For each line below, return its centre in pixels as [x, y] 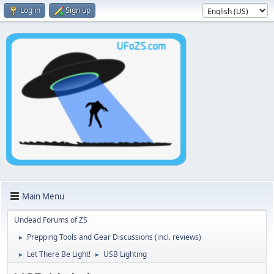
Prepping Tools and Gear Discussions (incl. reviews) [114, 237]
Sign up [78, 10]
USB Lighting [125, 254]
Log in [30, 10]
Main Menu [43, 196]
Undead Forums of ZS [51, 220]
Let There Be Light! [59, 254]
